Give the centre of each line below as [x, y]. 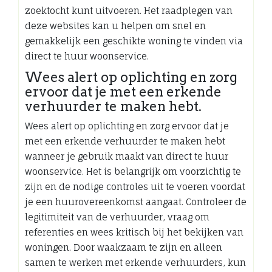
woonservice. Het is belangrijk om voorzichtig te [133, 171]
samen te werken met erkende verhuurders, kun [135, 262]
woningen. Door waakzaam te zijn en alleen [124, 247]
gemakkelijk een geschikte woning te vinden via [134, 41]
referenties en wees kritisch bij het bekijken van [134, 232]
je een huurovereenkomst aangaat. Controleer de [136, 202]
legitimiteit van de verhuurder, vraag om [117, 217]
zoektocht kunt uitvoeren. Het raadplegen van [129, 10]
